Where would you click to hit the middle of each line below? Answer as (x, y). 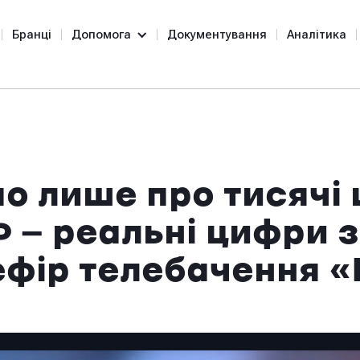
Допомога (101, 35)
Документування (217, 35)
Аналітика (317, 35)
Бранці (32, 35)
